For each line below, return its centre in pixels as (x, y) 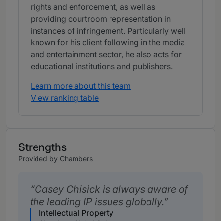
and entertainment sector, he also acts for (106, 55)
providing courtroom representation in (101, 19)
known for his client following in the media (108, 43)
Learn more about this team (81, 86)
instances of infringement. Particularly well (108, 31)
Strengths (42, 147)
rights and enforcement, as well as (93, 7)
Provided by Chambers (55, 159)
